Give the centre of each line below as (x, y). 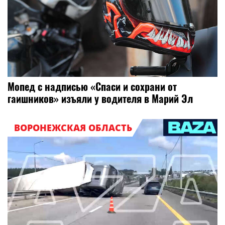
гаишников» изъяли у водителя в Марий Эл (100, 99)
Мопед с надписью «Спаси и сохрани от (92, 87)
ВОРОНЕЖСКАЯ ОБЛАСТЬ (73, 127)
